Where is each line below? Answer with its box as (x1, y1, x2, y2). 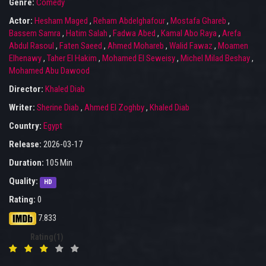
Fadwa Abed (113, 28, 156, 39)
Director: (9, 84, 45, 95)
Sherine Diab (37, 102, 79, 113)
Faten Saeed (59, 40, 102, 52)
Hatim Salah (66, 28, 107, 39)
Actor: (9, 15, 34, 27)
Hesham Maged (34, 15, 88, 27)
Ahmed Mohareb (107, 40, 164, 52)
